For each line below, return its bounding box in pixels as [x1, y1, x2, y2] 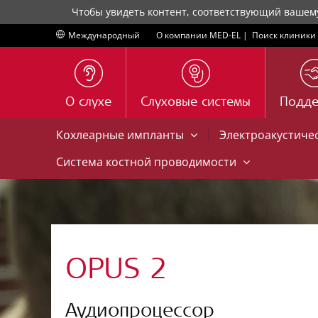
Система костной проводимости [56, 154, 239, 170]
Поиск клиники [252, 29, 316, 41]
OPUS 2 [65, 257, 167, 287]
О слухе [65, 97, 111, 109]
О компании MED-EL [156, 29, 241, 41]
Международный [68, 29, 140, 41]
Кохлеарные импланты [56, 127, 187, 143]
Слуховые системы [141, 97, 251, 109]
